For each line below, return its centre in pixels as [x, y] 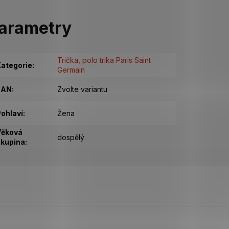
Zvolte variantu [82, 89]
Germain [71, 70]
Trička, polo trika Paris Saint [104, 60]
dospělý [71, 138]
